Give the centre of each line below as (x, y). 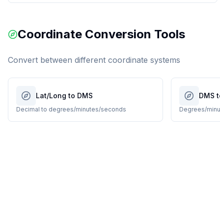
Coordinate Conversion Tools (101, 34)
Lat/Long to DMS (64, 96)
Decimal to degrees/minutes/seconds (71, 109)
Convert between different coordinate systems (94, 60)
